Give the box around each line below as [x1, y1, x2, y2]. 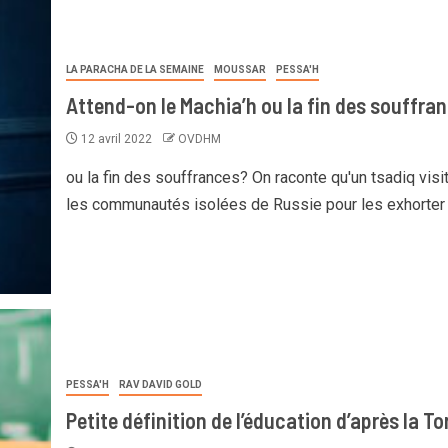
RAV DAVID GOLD [118, 379, 202, 390]
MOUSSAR [213, 64, 266, 75]
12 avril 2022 [77, 132, 155, 146]
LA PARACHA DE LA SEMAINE [65, 64, 204, 75]
